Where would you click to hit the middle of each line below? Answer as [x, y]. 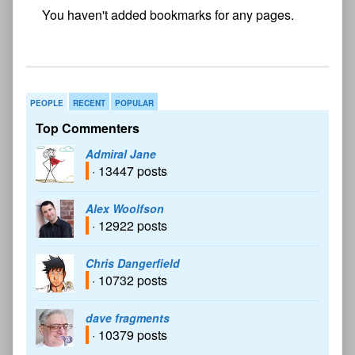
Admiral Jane [121, 154]
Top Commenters [88, 128]
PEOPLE [47, 103]
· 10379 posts [128, 335]
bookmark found [87, 32]
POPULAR [134, 103]
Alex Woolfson [125, 209]
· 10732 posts [128, 281]
